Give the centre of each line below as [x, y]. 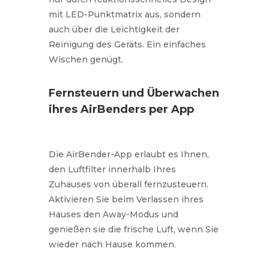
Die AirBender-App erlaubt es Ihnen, [128, 154]
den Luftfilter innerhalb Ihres [112, 169]
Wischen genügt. [86, 59]
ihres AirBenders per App [121, 109]
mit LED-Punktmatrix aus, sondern [124, 14]
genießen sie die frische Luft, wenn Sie [133, 229]
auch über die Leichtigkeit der [114, 29]
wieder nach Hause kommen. [112, 244]
